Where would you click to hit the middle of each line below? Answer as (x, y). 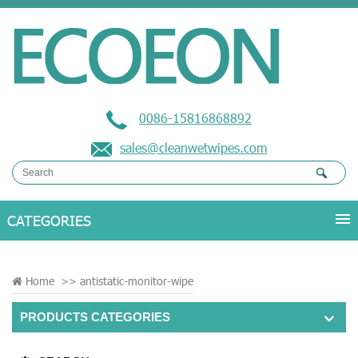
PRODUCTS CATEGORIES (95, 317)
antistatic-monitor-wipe (137, 281)
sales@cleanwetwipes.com (193, 148)
